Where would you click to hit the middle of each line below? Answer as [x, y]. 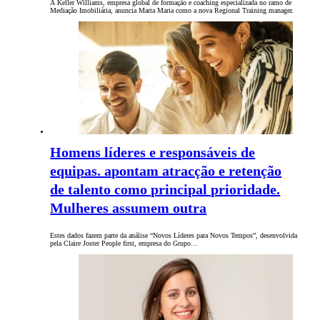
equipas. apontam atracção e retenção [166, 171]
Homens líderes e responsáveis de [153, 152]
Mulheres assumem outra [129, 208]
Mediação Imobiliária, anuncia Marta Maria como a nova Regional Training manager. [172, 11]
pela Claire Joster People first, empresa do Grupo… [124, 244]
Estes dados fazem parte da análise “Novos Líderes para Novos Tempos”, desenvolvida [174, 236]
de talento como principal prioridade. [165, 190]
